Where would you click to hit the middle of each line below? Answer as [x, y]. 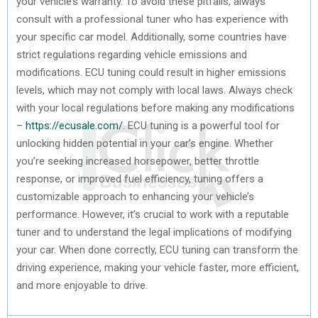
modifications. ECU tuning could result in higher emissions [151, 72]
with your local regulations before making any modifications [155, 108]
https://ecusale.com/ [74, 125]
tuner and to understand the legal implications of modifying [154, 232]
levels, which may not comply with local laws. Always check [154, 90]
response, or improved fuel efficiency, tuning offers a [140, 179]
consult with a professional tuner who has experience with [152, 19]
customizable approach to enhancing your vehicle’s [135, 196]
